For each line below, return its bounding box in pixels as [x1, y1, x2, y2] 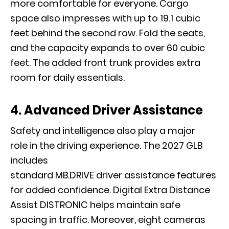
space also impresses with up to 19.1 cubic [10, 12, 200, 25]
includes [10, 154, 48, 167]
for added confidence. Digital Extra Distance [10, 184, 210, 196]
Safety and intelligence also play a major [10, 124, 195, 137]
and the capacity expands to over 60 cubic [10, 41, 205, 54]
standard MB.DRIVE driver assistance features [10, 169, 216, 181]
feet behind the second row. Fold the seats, [10, 27, 205, 39]
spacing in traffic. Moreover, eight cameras [10, 213, 205, 226]
